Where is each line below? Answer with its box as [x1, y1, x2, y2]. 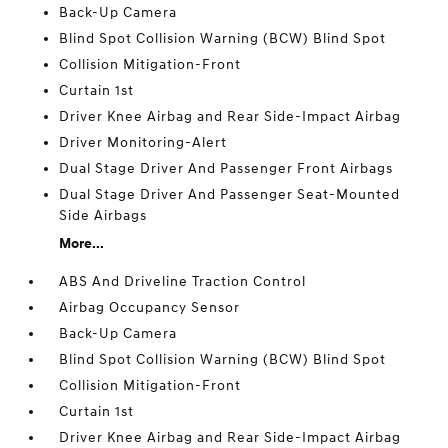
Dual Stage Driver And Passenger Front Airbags [59, 160, 394, 177]
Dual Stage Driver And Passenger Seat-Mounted [59, 186, 401, 203]
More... [59, 235, 105, 252]
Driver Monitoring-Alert [59, 134, 228, 151]
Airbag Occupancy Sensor [59, 299, 241, 316]
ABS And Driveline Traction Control [59, 273, 307, 290]
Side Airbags [59, 207, 148, 224]
